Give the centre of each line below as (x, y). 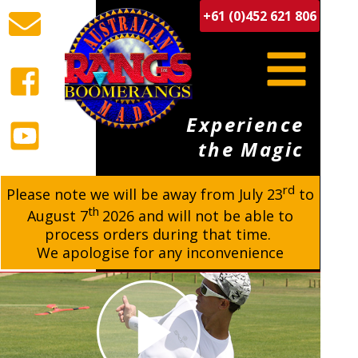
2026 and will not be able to (197, 216)
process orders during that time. (160, 234)
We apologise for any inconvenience (160, 253)
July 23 (261, 194)
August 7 (57, 216)
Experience (245, 124)
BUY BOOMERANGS (160, 192)
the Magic (251, 149)
